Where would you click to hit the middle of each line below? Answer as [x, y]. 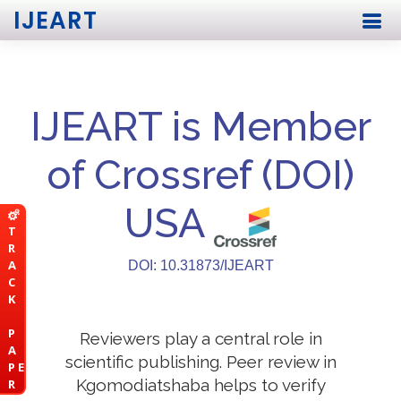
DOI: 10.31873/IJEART [200, 265]
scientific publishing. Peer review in [200, 362]
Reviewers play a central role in [200, 338]
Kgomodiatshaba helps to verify [200, 385]
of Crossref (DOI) [200, 175]
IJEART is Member [200, 127]
